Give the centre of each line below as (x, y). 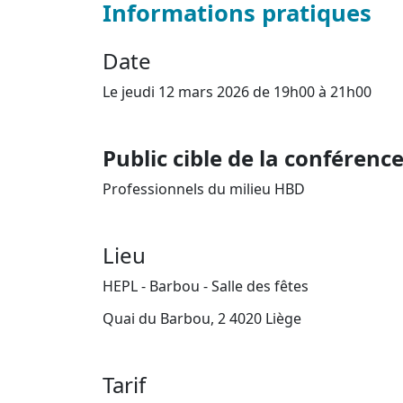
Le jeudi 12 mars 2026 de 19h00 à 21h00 (237, 92)
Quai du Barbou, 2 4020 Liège (202, 318)
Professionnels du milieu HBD (204, 189)
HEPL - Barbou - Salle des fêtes (206, 286)
